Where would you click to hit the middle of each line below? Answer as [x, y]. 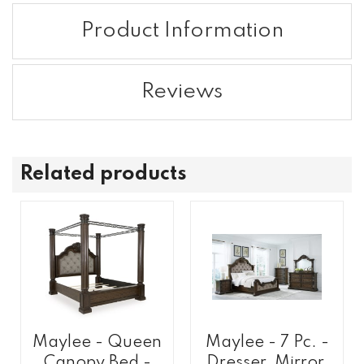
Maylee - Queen [97, 343]
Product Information [182, 30]
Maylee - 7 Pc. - [267, 343]
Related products [104, 175]
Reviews [182, 91]
